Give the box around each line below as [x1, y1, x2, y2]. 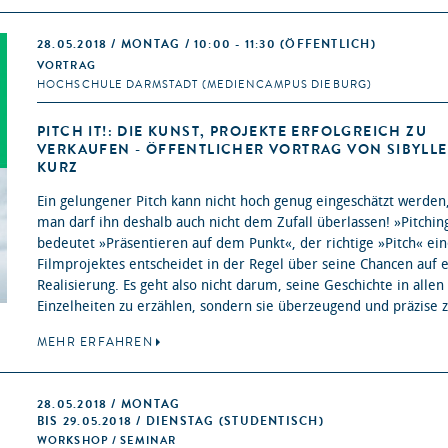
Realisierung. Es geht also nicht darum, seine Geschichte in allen [37, 277, 444, 295]
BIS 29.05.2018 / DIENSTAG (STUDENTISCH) [37, 413, 324, 430]
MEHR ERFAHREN [37, 334, 153, 351]
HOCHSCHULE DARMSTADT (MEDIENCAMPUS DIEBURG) [37, 77, 373, 93]
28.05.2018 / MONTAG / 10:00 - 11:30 [37, 36, 281, 53]
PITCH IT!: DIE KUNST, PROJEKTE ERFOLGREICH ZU [37, 122, 427, 142]
